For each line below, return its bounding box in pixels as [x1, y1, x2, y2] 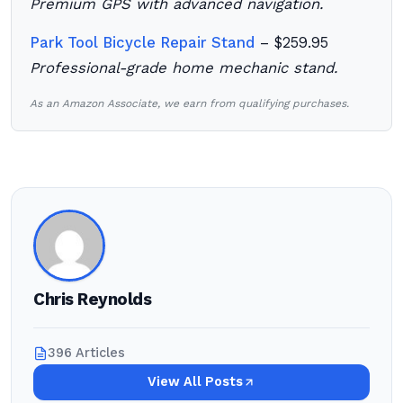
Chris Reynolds [33, 290, 152, 309]
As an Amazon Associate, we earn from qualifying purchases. [30, 97, 349, 110]
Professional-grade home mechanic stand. [30, 59, 337, 76]
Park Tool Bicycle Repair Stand [30, 34, 255, 51]
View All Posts [148, 374, 243, 390]
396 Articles [48, 345, 125, 361]
